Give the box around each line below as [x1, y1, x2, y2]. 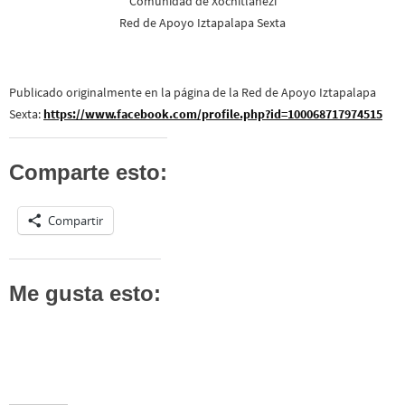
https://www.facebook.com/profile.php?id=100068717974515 [43, 105, 382, 122]
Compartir [48, 212, 103, 230]
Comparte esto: [9, 160, 167, 185]
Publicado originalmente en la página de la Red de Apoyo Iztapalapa [9, 83, 376, 100]
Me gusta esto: [9, 280, 161, 306]
